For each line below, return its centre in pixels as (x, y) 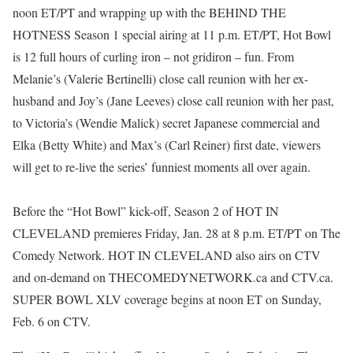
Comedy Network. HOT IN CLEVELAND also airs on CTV (167, 255)
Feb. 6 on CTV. (52, 321)
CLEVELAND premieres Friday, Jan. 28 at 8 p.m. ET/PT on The (176, 233)
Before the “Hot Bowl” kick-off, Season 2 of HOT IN (146, 211)
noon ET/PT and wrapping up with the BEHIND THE (149, 12)
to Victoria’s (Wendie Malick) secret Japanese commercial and (166, 123)
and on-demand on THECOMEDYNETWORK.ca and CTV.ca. (173, 277)
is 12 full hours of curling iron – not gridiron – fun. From (153, 56)
